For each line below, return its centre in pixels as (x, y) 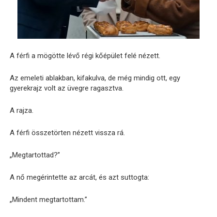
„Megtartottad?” (35, 155)
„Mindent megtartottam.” (48, 200)
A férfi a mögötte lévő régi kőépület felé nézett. (85, 56)
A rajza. (22, 110)
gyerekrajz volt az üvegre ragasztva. (67, 88)
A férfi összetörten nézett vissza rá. (67, 133)
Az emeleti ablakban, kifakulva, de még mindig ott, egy (95, 78)
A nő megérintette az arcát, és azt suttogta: (79, 177)
